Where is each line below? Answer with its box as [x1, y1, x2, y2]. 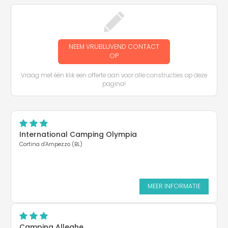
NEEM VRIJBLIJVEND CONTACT [69, 42, 159, 51]
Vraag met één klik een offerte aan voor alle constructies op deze [21, 71, 207, 80]
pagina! [102, 80, 126, 89]
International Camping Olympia [19, 129, 137, 139]
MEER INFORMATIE [148, 182, 201, 191]
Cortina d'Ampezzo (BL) [19, 139, 82, 148]
